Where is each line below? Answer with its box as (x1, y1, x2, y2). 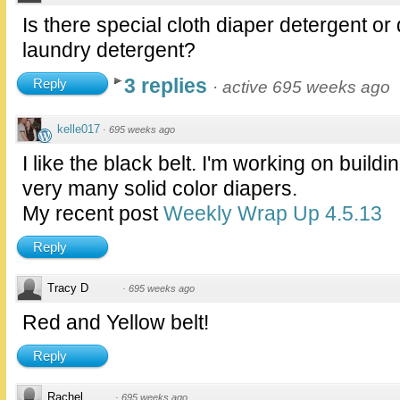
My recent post (22, 202, 163, 226)
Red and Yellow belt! (22, 311, 209, 335)
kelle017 (57, 122, 100, 137)
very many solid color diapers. (22, 177, 297, 201)
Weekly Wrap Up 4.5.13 (163, 202, 382, 226)
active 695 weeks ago (222, 78, 390, 97)
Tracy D (47, 281, 88, 296)
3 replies (124, 74, 212, 98)
